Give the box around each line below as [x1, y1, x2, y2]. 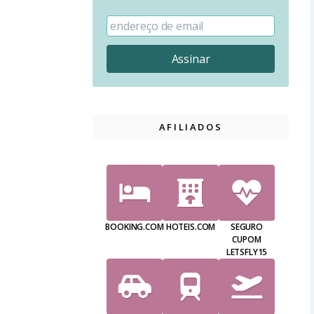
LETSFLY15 [226, 246, 268, 259]
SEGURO [230, 221, 264, 233]
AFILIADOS [158, 121, 223, 134]
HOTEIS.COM [165, 221, 216, 233]
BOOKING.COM [105, 221, 164, 233]
